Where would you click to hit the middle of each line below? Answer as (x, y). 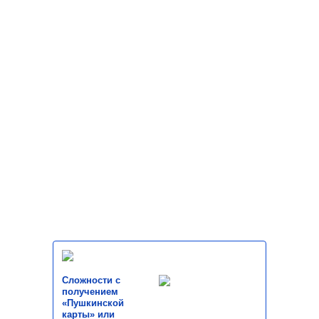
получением (90, 292)
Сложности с (91, 281)
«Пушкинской (93, 303)
